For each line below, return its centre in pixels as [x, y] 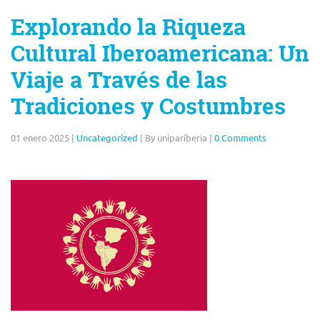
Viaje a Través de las [119, 80]
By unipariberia [176, 137]
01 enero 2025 [40, 137]
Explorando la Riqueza [128, 27]
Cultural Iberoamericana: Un [160, 54]
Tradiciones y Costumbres [148, 106]
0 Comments [240, 137]
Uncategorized [107, 137]
